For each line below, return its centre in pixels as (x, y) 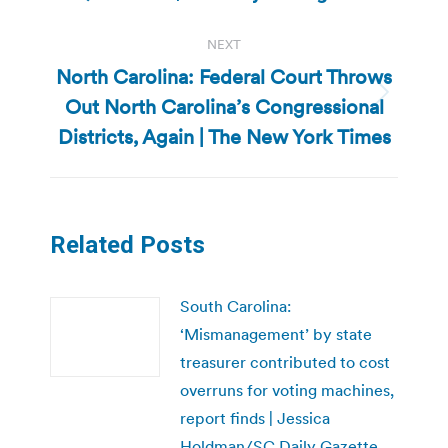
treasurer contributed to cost (285, 361)
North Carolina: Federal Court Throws (224, 76)
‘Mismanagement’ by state (276, 333)
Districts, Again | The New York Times (224, 136)
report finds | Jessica (255, 417)
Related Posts (127, 244)
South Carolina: (235, 305)
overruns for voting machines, (287, 389)
